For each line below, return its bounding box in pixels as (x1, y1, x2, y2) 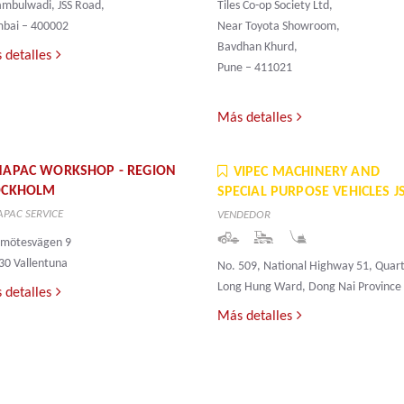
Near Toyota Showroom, (216, 20, 340, 34)
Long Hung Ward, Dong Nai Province (216, 280, 401, 295)
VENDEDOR (216, 209, 271, 222)
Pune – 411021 (216, 61, 292, 76)
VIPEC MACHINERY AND (233, 165, 380, 180)
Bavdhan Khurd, (216, 41, 298, 55)
